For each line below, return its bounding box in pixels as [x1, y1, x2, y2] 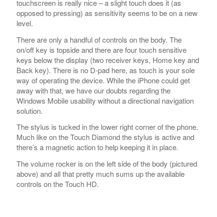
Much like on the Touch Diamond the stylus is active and [16, 67, 194, 78]
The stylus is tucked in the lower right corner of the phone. [16, 57, 198, 68]
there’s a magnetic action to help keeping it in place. [16, 77, 178, 88]
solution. [16, 41, 43, 51]
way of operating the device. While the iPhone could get [16, 10, 190, 21]
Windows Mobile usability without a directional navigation [16, 31, 194, 41]
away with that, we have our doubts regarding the [16, 20, 170, 31]
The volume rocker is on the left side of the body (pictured [16, 94, 197, 104]
